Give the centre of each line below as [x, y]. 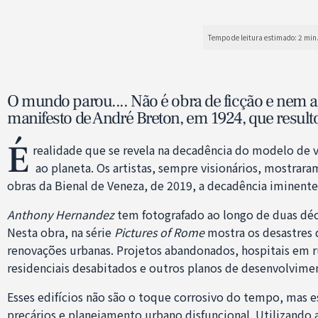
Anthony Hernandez [61, 214]
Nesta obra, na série [61, 232]
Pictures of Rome [159, 232]
